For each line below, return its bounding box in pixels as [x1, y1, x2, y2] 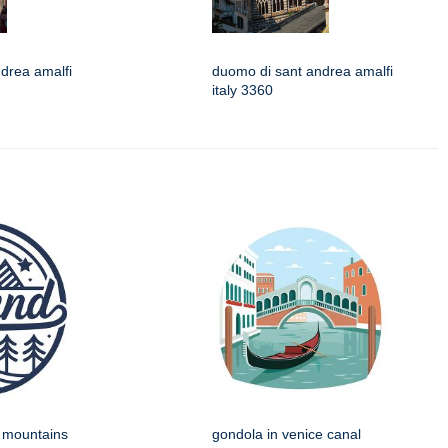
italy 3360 [212, 81, 273, 98]
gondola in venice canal [212, 425, 361, 442]
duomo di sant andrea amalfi [212, 62, 393, 79]
